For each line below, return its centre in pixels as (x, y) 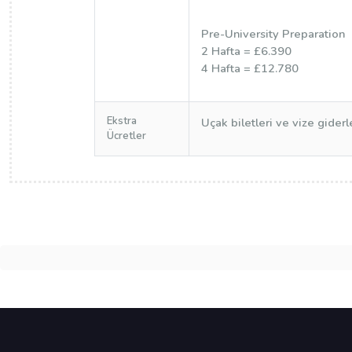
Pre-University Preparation (273, 34)
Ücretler (126, 136)
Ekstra (121, 121)
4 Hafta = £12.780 (249, 68)
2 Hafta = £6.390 (246, 51)
